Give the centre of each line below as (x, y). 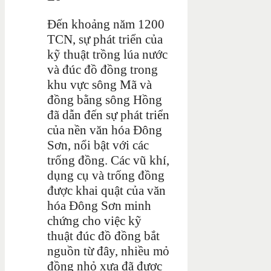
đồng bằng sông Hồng (105, 100)
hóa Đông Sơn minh (99, 205)
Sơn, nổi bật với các (98, 145)
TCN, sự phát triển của (105, 39)
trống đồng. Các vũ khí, (108, 160)
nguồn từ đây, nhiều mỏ (108, 251)
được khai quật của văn (106, 190)
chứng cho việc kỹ (94, 220)
